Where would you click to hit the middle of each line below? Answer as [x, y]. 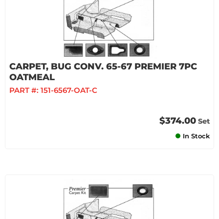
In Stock [196, 136]
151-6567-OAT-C [69, 90]
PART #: [25, 90]
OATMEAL [32, 77]
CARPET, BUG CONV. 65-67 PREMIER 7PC [103, 66]
